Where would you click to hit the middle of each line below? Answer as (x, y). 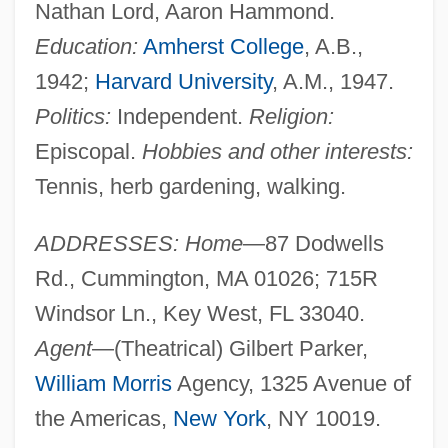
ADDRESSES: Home (138, 243)
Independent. (179, 116)
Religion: (291, 116)
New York (219, 418)
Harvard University (183, 81)
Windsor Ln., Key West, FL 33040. (199, 313)
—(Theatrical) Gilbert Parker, (229, 348)
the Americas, (103, 418)
